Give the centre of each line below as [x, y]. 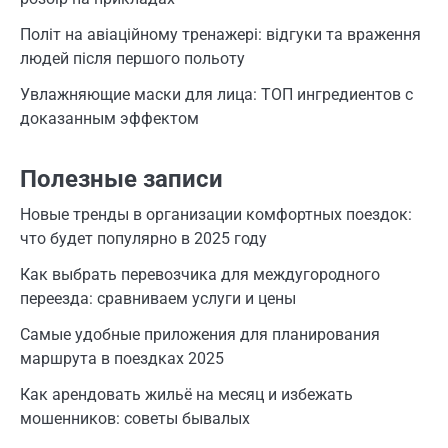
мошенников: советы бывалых [135, 419]
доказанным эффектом [109, 119]
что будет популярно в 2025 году [143, 239]
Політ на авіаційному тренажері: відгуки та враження [220, 35]
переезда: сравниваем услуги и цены [158, 299]
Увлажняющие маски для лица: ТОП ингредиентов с [216, 95]
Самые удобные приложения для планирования [200, 335]
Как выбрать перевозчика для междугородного [200, 275]
